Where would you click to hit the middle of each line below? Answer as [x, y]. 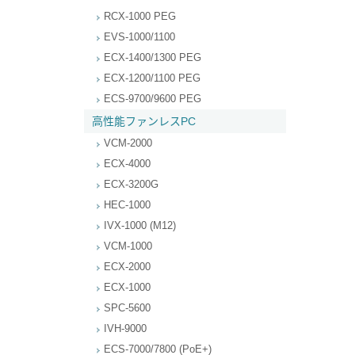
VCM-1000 [128, 246]
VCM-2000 [128, 143]
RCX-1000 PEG [140, 16]
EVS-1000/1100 [139, 37]
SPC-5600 [127, 308]
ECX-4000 [127, 164]
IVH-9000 [125, 328]
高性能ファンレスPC [144, 121]
